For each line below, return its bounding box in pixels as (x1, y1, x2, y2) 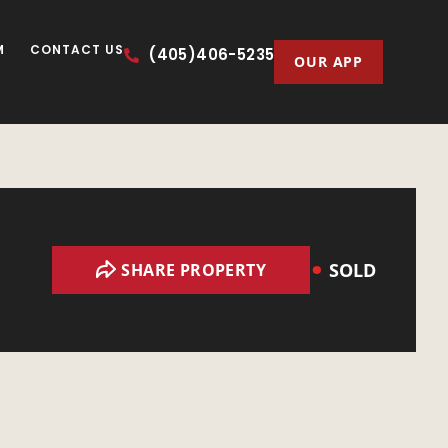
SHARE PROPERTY (121, 259, 266, 282)
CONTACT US (30, 41, 125, 59)
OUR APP (294, 52, 364, 72)
